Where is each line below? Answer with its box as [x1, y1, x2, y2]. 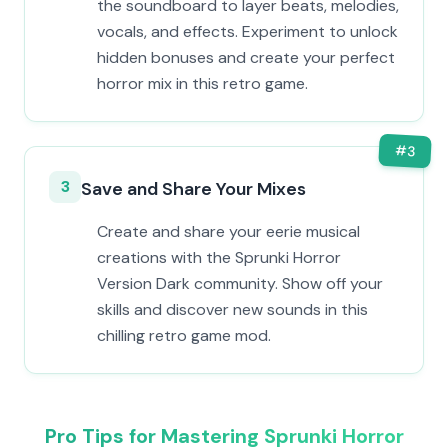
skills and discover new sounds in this [97, 299, 368, 320]
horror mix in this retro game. [97, 73, 308, 94]
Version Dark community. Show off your [97, 273, 383, 294]
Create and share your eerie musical [97, 221, 360, 242]
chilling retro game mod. [97, 325, 271, 346]
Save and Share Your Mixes [81, 177, 306, 201]
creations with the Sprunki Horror [97, 247, 341, 268]
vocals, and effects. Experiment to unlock [97, 21, 398, 42]
